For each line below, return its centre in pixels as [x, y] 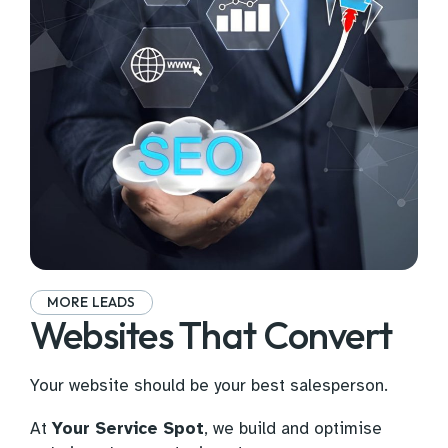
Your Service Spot [128, 429]
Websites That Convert [211, 335]
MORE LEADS [91, 302]
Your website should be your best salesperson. [209, 386]
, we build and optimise [293, 429]
